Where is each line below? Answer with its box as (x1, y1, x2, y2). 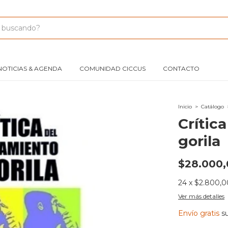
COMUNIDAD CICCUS (79, 65, 146, 72)
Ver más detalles (178, 192, 224, 200)
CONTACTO (163, 65, 199, 72)
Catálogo (201, 103, 224, 110)
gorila (178, 132, 220, 150)
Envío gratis (178, 209, 219, 218)
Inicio (178, 103, 192, 110)
